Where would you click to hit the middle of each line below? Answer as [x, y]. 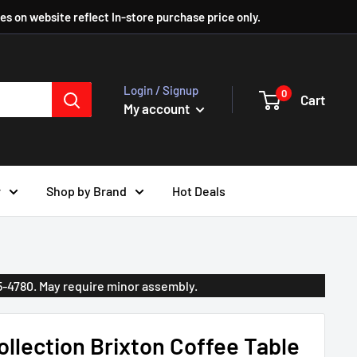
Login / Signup [161, 90]
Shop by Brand [86, 190]
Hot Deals [199, 190]
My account [158, 108]
